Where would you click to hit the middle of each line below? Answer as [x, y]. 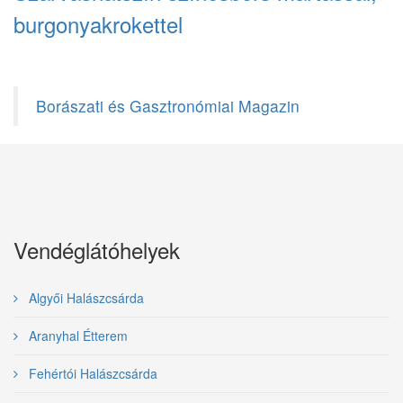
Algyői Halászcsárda [85, 298]
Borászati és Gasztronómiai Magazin [168, 106]
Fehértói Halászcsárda [91, 373]
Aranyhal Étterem [76, 336]
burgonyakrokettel [98, 24]
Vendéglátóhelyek [97, 250]
